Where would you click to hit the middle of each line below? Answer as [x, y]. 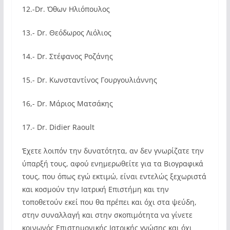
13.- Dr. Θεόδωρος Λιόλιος [66, 33]
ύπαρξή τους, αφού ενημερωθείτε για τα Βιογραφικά [112, 164]
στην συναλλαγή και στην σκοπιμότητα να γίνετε [107, 215]
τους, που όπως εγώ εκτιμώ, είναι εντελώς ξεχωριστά [114, 176]
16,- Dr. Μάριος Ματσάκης [67, 103]
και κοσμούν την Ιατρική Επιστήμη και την [95, 189]
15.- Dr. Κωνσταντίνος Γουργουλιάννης [89, 80]
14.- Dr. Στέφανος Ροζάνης [67, 56]
